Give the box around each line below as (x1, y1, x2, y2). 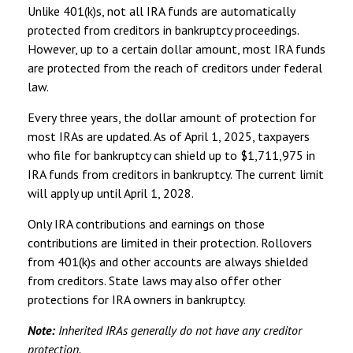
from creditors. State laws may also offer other (28, 272, 281, 288)
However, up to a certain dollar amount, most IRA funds (28, 40, 325, 57)
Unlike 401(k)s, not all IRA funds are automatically (28, 2, 295, 19)
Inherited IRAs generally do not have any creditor (55, 321, 302, 338)
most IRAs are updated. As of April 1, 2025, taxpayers (28, 128, 310, 144)
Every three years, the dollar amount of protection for (28, 109, 316, 125)
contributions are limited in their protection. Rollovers (28, 234, 312, 251)
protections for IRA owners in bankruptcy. (28, 291, 246, 307)
